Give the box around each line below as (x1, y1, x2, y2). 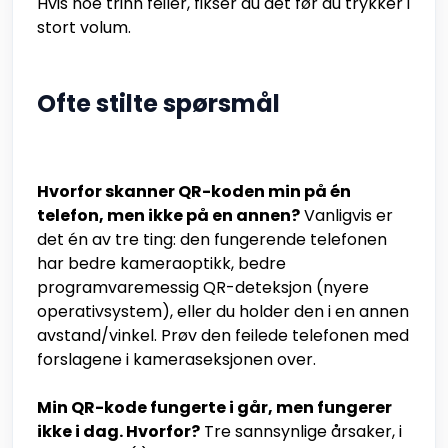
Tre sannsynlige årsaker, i (200, 420, 402, 444)
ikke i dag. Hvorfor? (37, 420, 200, 444)
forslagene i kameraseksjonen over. (37, 348, 316, 372)
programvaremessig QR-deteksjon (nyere (37, 276, 369, 300)
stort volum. (37, 16, 131, 40)
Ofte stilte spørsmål (37, 87, 280, 121)
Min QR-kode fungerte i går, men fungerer (37, 396, 392, 420)
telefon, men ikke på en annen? (37, 204, 300, 228)
